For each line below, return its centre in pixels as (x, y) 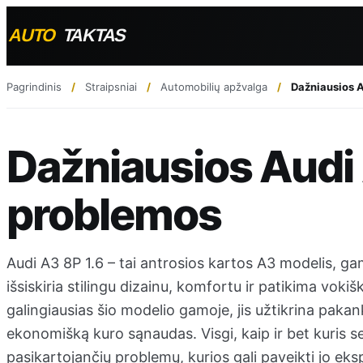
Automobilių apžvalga (214, 86)
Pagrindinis (34, 86)
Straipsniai (111, 86)
